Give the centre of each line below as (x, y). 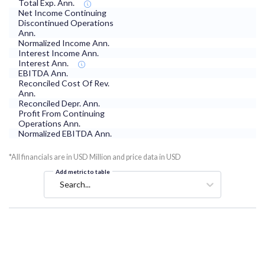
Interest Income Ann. (59, 53)
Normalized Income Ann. (64, 43)
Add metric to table (83, 172)
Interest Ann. (43, 63)
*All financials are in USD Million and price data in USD (95, 157)
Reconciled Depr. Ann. (59, 104)
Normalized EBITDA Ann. (65, 134)
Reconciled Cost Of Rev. (64, 83)
